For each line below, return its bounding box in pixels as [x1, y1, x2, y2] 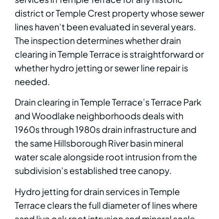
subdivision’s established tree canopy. [15, 165, 172, 176]
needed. [15, 75, 50, 87]
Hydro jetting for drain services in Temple [15, 185, 180, 197]
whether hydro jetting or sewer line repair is [15, 62, 188, 73]
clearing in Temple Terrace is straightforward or [15, 48, 204, 60]
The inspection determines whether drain [15, 34, 181, 46]
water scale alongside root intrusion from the [15, 151, 197, 163]
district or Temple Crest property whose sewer [15, 7, 204, 19]
